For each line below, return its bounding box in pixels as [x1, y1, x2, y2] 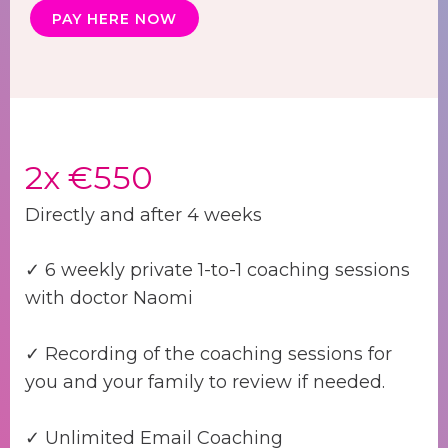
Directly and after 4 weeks [25, 204, 262, 227]
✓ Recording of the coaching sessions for [25, 343, 392, 366]
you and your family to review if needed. [25, 371, 385, 394]
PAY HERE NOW [52, 10, 177, 29]
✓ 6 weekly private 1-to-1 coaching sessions [25, 259, 410, 282]
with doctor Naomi [25, 287, 193, 310]
